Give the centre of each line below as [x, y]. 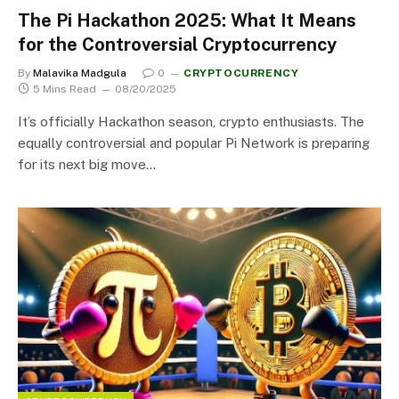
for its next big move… [87, 164]
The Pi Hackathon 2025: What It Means [187, 20]
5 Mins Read [65, 89]
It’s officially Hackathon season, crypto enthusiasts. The [191, 121]
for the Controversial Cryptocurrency [177, 44]
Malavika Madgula [80, 73]
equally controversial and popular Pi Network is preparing [194, 142]
